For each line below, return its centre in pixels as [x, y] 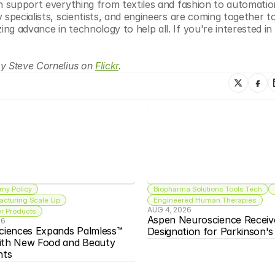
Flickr [107, 66]
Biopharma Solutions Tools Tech [207, 189]
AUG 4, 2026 [169, 210]
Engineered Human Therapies [205, 200]
